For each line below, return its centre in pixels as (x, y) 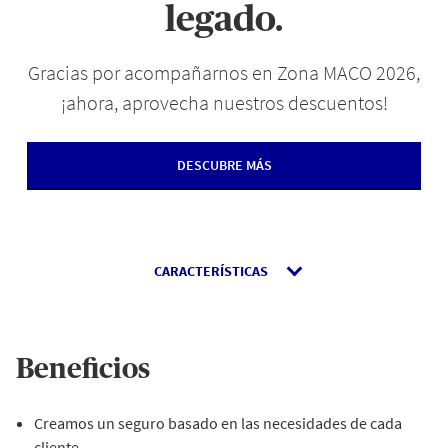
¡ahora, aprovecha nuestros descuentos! (224, 102)
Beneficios (83, 370)
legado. (224, 20)
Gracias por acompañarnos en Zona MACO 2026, (224, 72)
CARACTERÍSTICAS (211, 271)
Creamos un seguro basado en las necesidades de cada (218, 423)
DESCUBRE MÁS (224, 165)
